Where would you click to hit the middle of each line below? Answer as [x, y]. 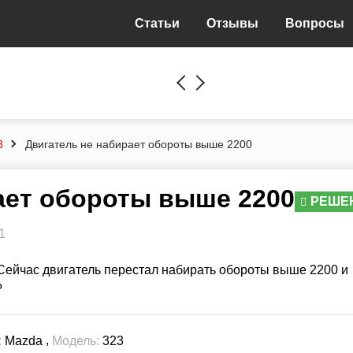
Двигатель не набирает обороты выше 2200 [139, 144]
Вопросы [315, 23]
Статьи [157, 23]
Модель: [76, 341]
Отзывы [232, 23]
